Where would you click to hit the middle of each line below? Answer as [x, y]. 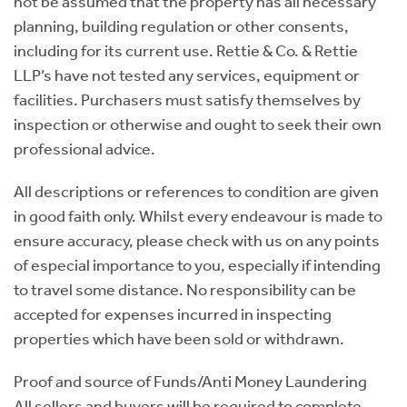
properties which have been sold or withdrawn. [179, 338]
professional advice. [84, 149]
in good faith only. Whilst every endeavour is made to [198, 216]
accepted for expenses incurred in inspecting [173, 314]
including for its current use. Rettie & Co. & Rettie [186, 50]
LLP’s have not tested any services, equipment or [187, 75]
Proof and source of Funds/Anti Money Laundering [190, 381]
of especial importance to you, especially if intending [197, 265]
